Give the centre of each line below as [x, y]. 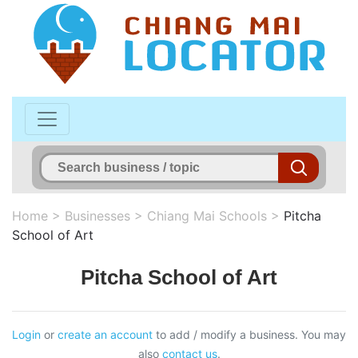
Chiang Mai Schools [207, 215]
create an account [105, 334]
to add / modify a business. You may [249, 334]
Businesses [97, 215]
